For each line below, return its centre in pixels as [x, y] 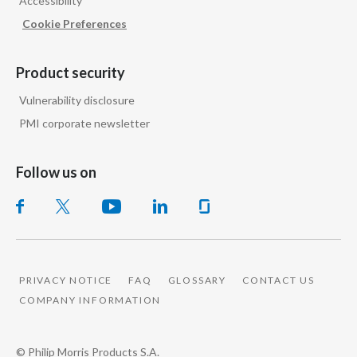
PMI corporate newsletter [84, 123]
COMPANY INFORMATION [90, 300]
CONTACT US [279, 280]
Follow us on [56, 172]
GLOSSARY [197, 280]
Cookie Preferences [75, 23]
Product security [71, 72]
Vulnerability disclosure [77, 100]
